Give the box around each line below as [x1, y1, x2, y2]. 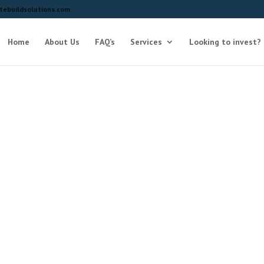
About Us [44, 37, 80, 47]
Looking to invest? [189, 37, 261, 47]
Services [130, 37, 162, 47]
